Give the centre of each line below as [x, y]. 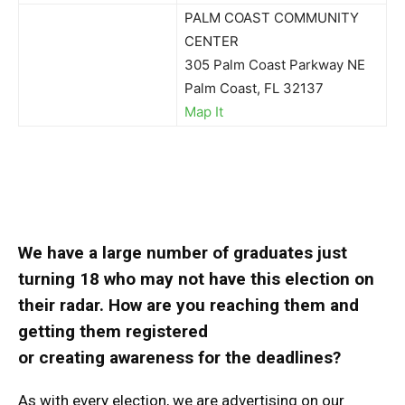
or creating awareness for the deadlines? [182, 358]
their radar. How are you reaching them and [188, 305]
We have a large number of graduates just [183, 253]
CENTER [212, 41]
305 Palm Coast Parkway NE [275, 65]
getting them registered [113, 331]
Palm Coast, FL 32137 [254, 88]
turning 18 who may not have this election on [196, 279]
